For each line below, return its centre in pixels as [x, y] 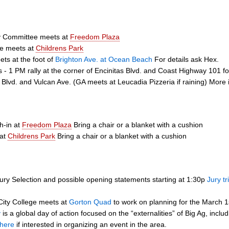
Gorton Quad [90, 202]
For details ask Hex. [186, 59]
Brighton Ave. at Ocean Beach [104, 59]
